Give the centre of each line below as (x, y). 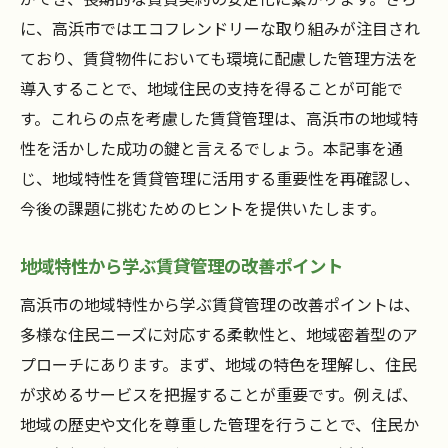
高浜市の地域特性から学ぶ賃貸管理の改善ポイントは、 (220, 304)
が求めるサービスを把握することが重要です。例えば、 (219, 394)
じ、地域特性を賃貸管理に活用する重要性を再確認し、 (220, 178)
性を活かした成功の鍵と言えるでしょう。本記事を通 (211, 148)
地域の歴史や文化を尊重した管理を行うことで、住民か (219, 424)
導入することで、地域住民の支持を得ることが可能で (211, 88)
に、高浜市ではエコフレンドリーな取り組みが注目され (220, 28)
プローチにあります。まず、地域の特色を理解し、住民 (218, 364)
